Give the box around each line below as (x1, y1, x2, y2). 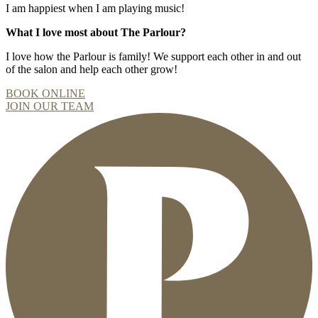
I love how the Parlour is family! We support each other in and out (6, 50, 301, 63)
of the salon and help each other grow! (6, 63, 177, 76)
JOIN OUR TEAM (6, 100, 94, 113)
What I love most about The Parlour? (6, 26, 186, 39)
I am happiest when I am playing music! (6, 2, 185, 15)
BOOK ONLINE (6, 87, 85, 100)
